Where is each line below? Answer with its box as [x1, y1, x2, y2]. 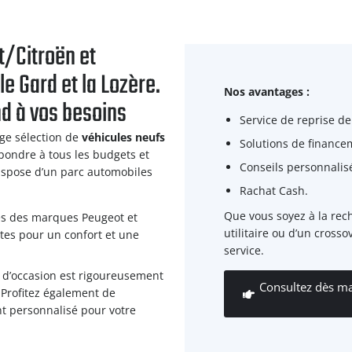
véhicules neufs [82, 130, 165, 145]
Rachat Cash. [240, 183, 309, 198]
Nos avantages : [224, 84, 310, 99]
